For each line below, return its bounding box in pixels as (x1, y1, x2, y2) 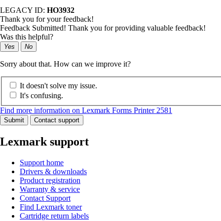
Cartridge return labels (20, 211, 89, 220)
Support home (20, 158, 64, 167)
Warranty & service (20, 184, 80, 193)
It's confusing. (20, 91, 63, 100)
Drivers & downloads (20, 167, 87, 176)
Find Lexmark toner (20, 202, 82, 211)
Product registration (20, 176, 80, 184)
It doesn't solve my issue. (20, 81, 97, 90)
